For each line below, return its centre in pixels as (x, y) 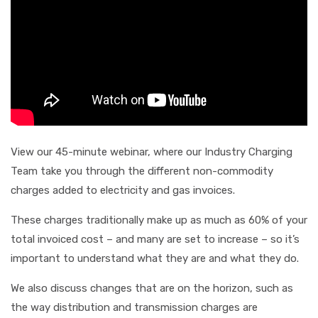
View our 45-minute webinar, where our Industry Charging (152, 152)
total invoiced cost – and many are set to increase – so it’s (155, 239)
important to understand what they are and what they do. (155, 258)
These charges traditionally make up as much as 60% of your (159, 220)
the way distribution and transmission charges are (134, 307)
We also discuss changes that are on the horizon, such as (152, 288)
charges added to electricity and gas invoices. (123, 190)
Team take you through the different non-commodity (142, 171)
